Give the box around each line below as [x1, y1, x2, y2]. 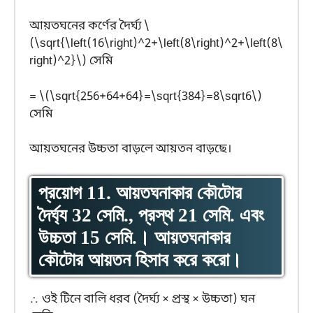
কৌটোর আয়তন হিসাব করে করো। [38, 249, 242, 270]
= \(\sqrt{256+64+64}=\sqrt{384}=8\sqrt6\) [29, 88, 262, 105]
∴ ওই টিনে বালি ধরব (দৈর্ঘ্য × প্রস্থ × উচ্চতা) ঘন [29, 291, 255, 307]
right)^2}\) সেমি [29, 53, 113, 70]
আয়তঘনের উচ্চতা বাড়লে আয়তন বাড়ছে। [29, 141, 231, 158]
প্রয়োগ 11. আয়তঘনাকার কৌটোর [38, 182, 242, 203]
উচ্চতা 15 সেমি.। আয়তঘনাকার [38, 226, 231, 248]
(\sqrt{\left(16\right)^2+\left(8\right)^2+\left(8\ [29, 36, 283, 52]
